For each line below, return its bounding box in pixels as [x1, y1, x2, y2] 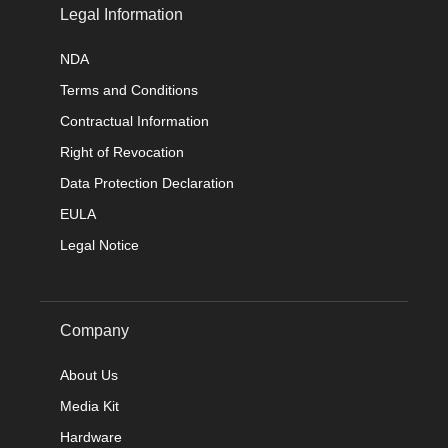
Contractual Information [60, 112, 209, 129]
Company [60, 321, 129, 339]
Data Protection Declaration [60, 174, 234, 191]
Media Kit [60, 397, 119, 414]
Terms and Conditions [60, 81, 198, 98]
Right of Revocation [60, 143, 184, 160]
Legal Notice [60, 236, 139, 253]
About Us [60, 366, 118, 383]
